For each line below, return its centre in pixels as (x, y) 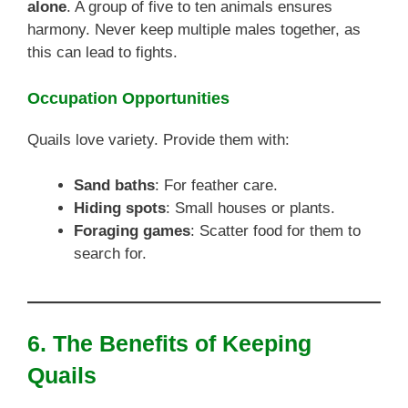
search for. (110, 254)
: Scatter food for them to (275, 231)
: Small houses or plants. (250, 208)
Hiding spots (120, 208)
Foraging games (132, 231)
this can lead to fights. (102, 52)
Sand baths (114, 185)
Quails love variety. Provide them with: (158, 139)
